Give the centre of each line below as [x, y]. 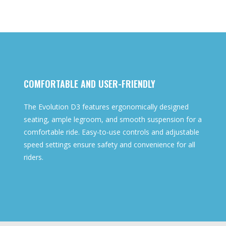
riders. [34, 157]
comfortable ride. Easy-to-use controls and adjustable [112, 132]
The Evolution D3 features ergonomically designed [106, 107]
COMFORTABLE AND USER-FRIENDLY [90, 84]
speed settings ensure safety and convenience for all [110, 145]
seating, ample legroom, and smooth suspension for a [113, 120]
